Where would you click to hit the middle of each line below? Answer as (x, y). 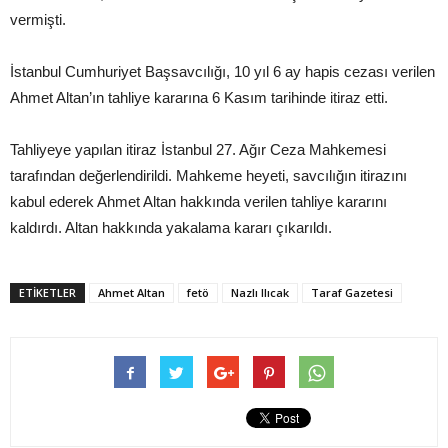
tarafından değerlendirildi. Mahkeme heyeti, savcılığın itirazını (208, 175)
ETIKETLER (47, 292)
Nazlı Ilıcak (260, 292)
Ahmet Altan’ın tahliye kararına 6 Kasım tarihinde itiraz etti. (199, 97)
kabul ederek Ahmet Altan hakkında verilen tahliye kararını (198, 201)
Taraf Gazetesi (352, 292)
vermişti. (38, 19)
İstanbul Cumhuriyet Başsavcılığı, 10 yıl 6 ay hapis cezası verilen (222, 71)
